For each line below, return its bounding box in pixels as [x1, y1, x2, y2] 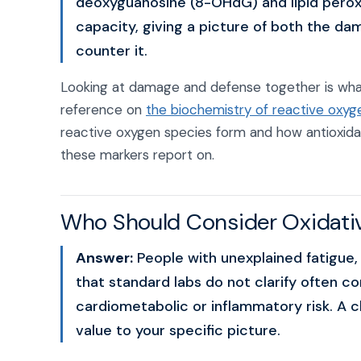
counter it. [76, 41, 147, 60]
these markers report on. [60, 146, 214, 164]
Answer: [76, 248, 133, 268]
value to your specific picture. [76, 321, 280, 340]
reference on [60, 101, 146, 118]
